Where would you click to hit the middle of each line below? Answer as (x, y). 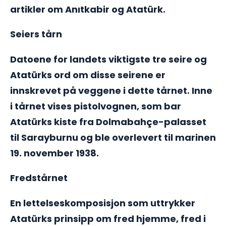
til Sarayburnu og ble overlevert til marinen (113, 137)
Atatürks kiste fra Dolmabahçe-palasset (108, 122)
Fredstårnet (39, 178)
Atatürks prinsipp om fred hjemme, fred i (108, 218)
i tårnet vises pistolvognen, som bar (96, 106)
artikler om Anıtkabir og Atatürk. (88, 9)
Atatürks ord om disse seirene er (88, 75)
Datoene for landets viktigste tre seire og (108, 59)
